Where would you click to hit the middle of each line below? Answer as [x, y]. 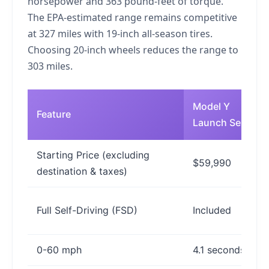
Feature [54, 114]
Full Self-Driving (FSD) [87, 210]
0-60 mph [59, 249]
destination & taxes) [82, 171]
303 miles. [50, 66]
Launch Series [225, 122]
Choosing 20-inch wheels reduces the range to [133, 50]
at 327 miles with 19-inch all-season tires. [120, 33]
